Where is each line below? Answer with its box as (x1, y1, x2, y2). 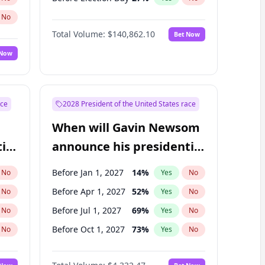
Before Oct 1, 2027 (51, 224, 125, 235)
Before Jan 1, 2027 (51, 167, 124, 178)
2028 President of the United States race (62, 99, 196, 109)
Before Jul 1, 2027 (51, 205, 121, 216)
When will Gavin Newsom (51, 119, 200, 135)
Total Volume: (51, 28, 105, 40)
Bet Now (173, 30, 200, 38)
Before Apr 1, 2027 (51, 186, 125, 197)
